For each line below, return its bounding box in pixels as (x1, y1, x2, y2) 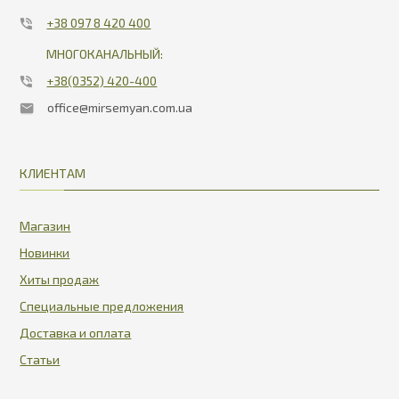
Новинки (20, 245, 70, 261)
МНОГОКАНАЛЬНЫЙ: (46, 46, 164, 62)
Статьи (20, 352, 61, 368)
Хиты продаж (20, 272, 100, 288)
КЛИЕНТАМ (20, 166, 86, 182)
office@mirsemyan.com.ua (47, 100, 193, 116)
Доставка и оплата (20, 325, 132, 341)
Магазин (20, 218, 71, 234)
